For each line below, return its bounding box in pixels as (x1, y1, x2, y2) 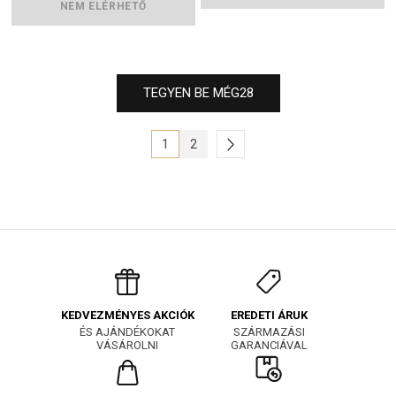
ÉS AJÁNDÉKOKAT (80, 324, 175, 339)
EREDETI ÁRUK (230, 308, 308, 322)
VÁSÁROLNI (96, 338, 158, 352)
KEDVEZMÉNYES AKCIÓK (60, 308, 194, 322)
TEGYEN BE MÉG (142, 85, 240, 102)
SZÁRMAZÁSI (232, 324, 305, 339)
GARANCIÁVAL (230, 338, 308, 352)
